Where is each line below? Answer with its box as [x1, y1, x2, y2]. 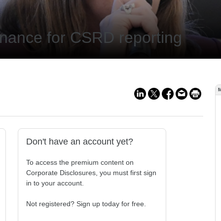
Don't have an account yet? [26, 137, 133, 147]
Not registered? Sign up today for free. [26, 200, 146, 208]
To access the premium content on [26, 158, 134, 166]
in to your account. [26, 179, 84, 187]
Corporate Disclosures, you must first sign [26, 169, 156, 177]
